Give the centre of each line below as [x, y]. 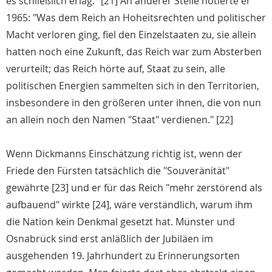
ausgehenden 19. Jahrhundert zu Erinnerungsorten [123, 256]
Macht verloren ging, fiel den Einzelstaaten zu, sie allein [131, 35]
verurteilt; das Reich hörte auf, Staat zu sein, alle [116, 69]
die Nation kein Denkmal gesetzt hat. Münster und [121, 222]
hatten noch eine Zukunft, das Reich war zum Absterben [134, 52]
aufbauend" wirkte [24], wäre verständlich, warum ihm [129, 205]
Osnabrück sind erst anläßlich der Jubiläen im [110, 239]
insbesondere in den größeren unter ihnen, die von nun [134, 103]
